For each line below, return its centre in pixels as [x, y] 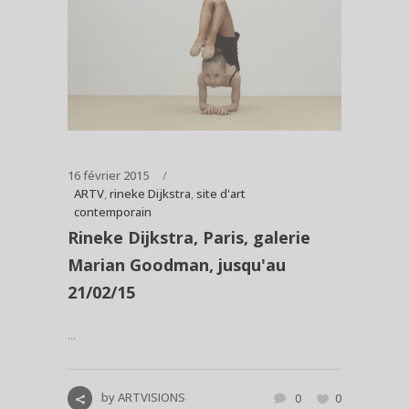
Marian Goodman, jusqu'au [177, 265]
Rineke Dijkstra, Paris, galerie [189, 238]
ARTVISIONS [152, 398]
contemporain [113, 212]
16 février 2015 [108, 176]
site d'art [221, 194]
